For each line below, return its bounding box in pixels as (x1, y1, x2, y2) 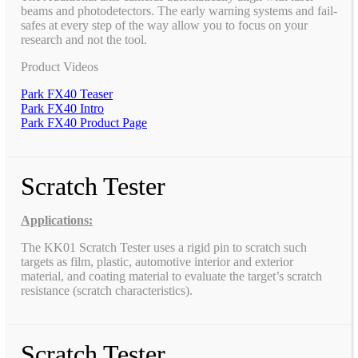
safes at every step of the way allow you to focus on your (21, 18, 308, 32)
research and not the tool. (21, 32, 147, 46)
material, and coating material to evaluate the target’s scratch (21, 268, 322, 283)
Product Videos (21, 59, 98, 74)
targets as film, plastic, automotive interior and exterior (21, 254, 293, 268)
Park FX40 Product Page (21, 115, 147, 129)
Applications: (21, 213, 93, 227)
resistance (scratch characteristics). (21, 283, 193, 297)
